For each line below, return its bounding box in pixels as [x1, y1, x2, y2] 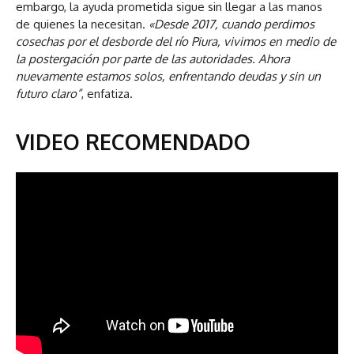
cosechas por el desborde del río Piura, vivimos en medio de [16, 33, 336, 49]
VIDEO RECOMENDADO [16, 127, 250, 155]
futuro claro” [16, 85, 81, 101]
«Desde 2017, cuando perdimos [149, 16, 314, 32]
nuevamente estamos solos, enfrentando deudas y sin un [16, 68, 321, 84]
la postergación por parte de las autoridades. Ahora [16, 51, 290, 66]
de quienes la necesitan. [16, 16, 149, 32]
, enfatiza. [81, 85, 133, 101]
